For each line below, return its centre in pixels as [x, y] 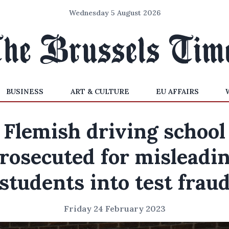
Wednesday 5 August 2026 [114, 13]
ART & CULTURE [100, 91]
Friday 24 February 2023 [114, 209]
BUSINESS [25, 91]
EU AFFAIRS [177, 91]
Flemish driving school [114, 131]
